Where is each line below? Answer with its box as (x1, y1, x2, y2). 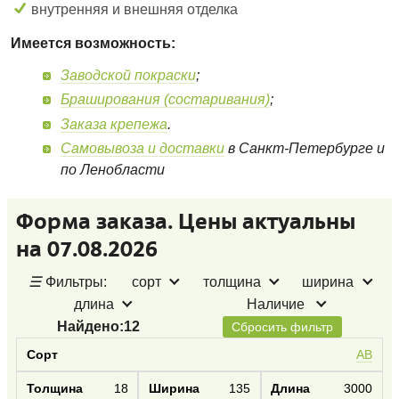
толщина (202, 273, 261, 289)
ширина (302, 273, 354, 289)
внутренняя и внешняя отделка (30, 2, 238, 18)
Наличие (247, 296, 309, 312)
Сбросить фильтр (231, 319, 333, 334)
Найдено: (57, 318, 125, 334)
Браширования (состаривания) (61, 92, 271, 108)
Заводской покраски (61, 68, 197, 84)
